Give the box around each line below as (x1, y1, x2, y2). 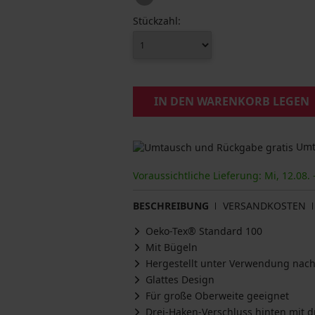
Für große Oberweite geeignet (146, 289, 289, 303)
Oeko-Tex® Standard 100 (146, 224, 262, 238)
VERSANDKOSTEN (223, 199, 306, 213)
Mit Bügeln (146, 240, 198, 255)
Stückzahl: (133, 14, 181, 27)
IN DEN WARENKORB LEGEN (154, 94, 309, 109)
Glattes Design (146, 273, 214, 287)
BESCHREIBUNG (133, 199, 209, 213)
